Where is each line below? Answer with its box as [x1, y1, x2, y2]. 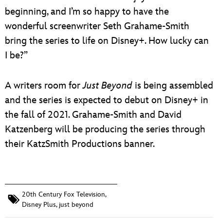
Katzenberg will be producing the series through [5, 123, 205, 135]
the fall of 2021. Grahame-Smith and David [5, 109, 182, 121]
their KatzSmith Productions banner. [5, 138, 155, 150]
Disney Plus [22, 200, 56, 209]
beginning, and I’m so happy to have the [5, 5, 169, 18]
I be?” [5, 49, 28, 61]
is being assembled [132, 79, 213, 91]
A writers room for [5, 79, 83, 91]
